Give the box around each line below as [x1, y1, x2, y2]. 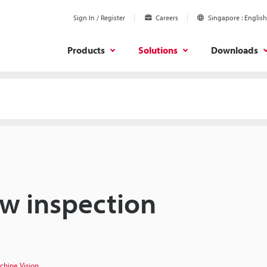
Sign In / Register [73, 13, 125, 22]
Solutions [138, 44, 178, 56]
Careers [156, 13, 178, 22]
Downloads [211, 44, 258, 56]
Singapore [208, 13, 240, 22]
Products [67, 44, 105, 56]
